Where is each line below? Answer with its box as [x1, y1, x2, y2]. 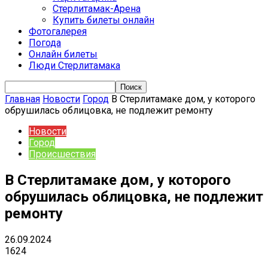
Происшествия [29, 148, 96, 160]
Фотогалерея [29, 26, 87, 37]
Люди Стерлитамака [29, 60, 120, 71]
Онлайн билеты [29, 48, 98, 60]
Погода [29, 37, 61, 48]
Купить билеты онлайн [53, 14, 154, 26]
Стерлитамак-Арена [53, 3, 141, 14]
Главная [5, 93, 40, 105]
